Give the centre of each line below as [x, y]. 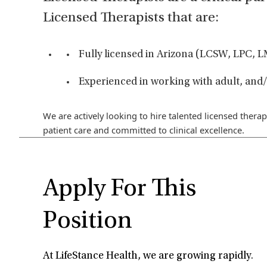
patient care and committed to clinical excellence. [144, 130]
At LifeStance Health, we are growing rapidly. [148, 256]
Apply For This [119, 190]
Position [88, 222]
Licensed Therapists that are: [131, 18]
